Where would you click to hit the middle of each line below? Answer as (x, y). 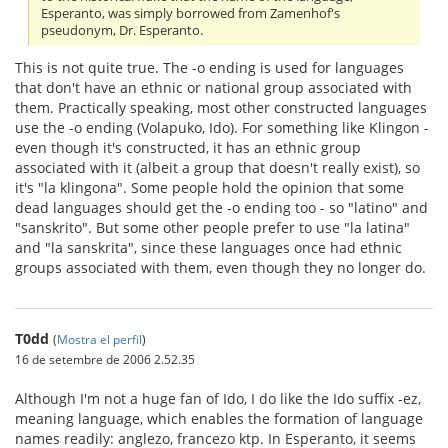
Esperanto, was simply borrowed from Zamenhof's (191, 14)
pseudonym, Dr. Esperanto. (122, 31)
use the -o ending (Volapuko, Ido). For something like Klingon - (222, 128)
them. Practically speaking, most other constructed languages (221, 108)
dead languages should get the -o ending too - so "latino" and (221, 208)
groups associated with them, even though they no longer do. (220, 268)
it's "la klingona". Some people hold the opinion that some (209, 188)
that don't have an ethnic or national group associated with (213, 88)
